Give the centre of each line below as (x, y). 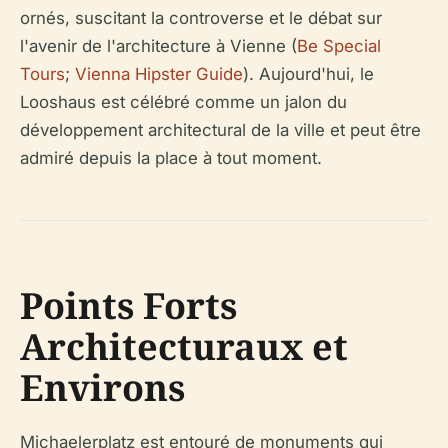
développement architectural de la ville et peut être (220, 129)
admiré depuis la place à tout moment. (171, 157)
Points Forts (128, 305)
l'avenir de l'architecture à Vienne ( (158, 45)
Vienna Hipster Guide (159, 73)
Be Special (339, 45)
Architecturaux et (184, 346)
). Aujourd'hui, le (308, 73)
